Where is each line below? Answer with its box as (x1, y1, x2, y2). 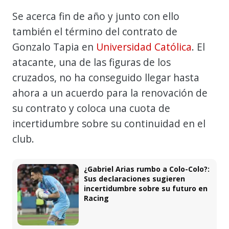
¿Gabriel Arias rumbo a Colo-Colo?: (84, 164, 210, 174)
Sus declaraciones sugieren (84, 173, 185, 184)
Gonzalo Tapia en (12, 39, 96, 54)
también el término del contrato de (12, 24, 177, 38)
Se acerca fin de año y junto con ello (12, 9, 179, 23)
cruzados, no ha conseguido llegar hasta (12, 70, 199, 84)
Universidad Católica (96, 39, 192, 54)
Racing (84, 193, 109, 203)
